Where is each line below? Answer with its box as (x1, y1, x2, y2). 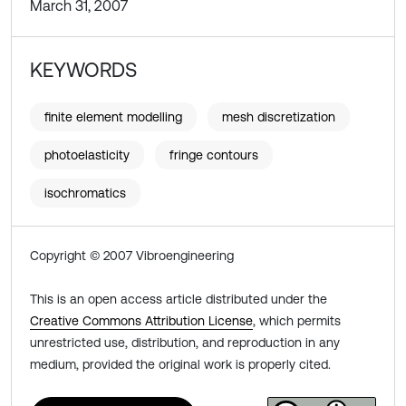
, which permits (253, 314, 341, 328)
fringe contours (169, 148, 258, 162)
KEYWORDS (30, 59, 137, 82)
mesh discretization (222, 110, 335, 124)
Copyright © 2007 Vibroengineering (30, 248, 234, 263)
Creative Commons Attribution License (30, 314, 253, 328)
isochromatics (44, 186, 126, 200)
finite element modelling (44, 110, 182, 124)
